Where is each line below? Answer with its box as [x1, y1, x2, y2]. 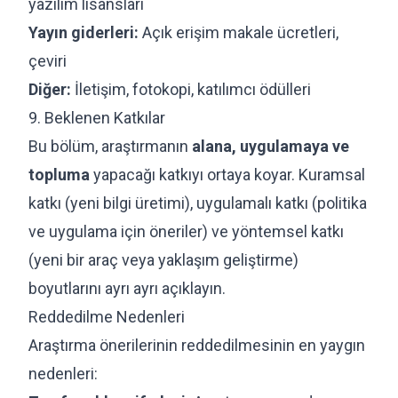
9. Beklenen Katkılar [28, 107, 165, 127]
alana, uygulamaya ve [192, 136, 349, 155]
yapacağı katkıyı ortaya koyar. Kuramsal [90, 164, 365, 184]
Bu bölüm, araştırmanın [28, 136, 192, 155]
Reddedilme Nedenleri [28, 306, 185, 326]
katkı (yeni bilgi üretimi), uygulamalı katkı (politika [28, 193, 367, 212]
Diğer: [28, 79, 71, 99]
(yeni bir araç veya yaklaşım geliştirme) [28, 250, 298, 269]
